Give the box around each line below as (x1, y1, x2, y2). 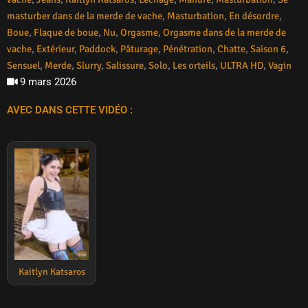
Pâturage (120, 42, 158, 55)
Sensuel (7, 58, 40, 71)
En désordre (229, 9, 279, 22)
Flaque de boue (34, 25, 98, 38)
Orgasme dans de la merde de (163, 25, 286, 38)
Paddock (79, 42, 115, 55)
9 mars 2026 (20, 75, 76, 88)
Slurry (76, 58, 101, 71)
